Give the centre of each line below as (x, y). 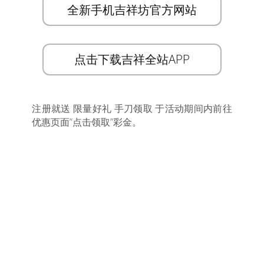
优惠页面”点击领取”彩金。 (87, 122)
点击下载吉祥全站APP (132, 59)
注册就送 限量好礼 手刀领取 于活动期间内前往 (132, 108)
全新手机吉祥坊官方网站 (132, 10)
